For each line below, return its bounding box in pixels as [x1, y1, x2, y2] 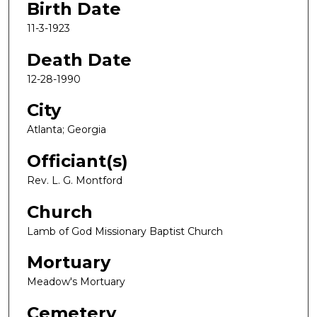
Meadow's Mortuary [27, 275, 125, 289]
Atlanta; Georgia [27, 123, 106, 137]
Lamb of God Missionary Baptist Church [27, 224, 223, 238]
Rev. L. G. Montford [27, 174, 122, 188]
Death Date [27, 49, 132, 70]
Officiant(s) [27, 151, 128, 172]
